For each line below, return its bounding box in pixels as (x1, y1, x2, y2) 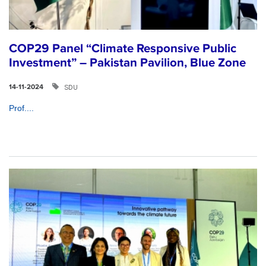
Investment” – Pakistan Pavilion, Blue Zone (9, 55, 246, 70)
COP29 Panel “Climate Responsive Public (9, 40, 236, 56)
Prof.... (9, 103, 34, 113)
